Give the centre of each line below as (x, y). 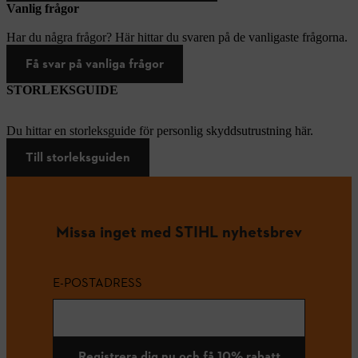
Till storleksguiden (78, 157)
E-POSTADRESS (97, 282)
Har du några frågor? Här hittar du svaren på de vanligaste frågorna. (177, 37)
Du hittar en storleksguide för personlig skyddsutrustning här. (160, 130)
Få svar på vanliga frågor (95, 63)
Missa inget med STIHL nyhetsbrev (179, 231)
